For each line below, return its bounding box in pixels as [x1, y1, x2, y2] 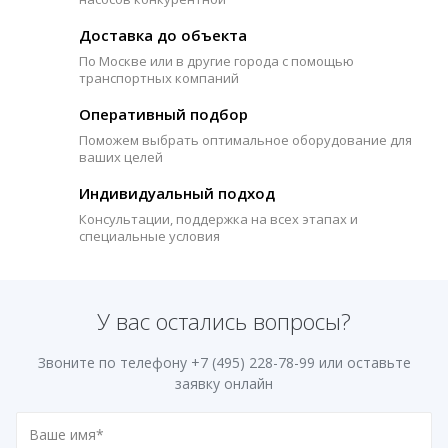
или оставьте [314, 353, 411, 372]
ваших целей [79, 148, 163, 166]
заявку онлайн [175, 374, 273, 393]
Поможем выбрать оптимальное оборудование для [79, 131, 412, 149]
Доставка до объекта [79, 25, 247, 45]
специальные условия [79, 227, 220, 245]
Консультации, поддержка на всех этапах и [79, 210, 358, 228]
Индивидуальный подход [79, 183, 275, 203]
